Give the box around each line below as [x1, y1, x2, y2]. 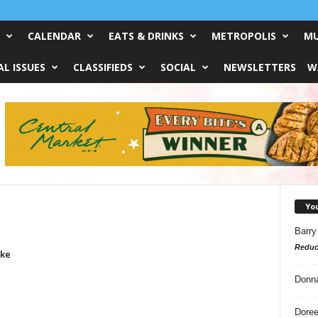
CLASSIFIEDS [72, 60, 133, 74]
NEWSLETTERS [223, 60, 296, 74]
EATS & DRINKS [108, 29, 184, 43]
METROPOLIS [211, 29, 276, 43]
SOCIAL [160, 60, 196, 74]
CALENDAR [27, 29, 81, 43]
